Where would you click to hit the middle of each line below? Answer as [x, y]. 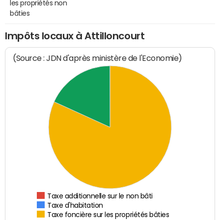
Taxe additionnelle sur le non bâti [100, 196]
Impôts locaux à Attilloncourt [75, 36]
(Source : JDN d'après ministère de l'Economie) [98, 58]
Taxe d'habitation [75, 206]
